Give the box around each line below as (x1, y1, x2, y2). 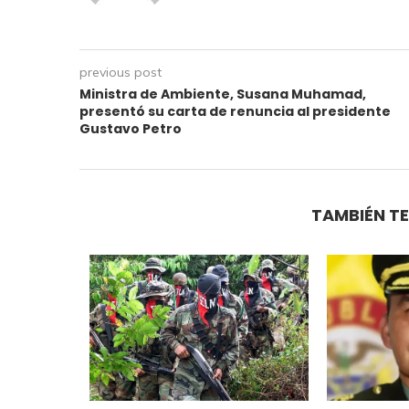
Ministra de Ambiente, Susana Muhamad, (79, 84, 366, 103)
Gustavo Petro (79, 119, 182, 138)
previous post (79, 63, 162, 80)
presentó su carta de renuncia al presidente (79, 101, 391, 121)
